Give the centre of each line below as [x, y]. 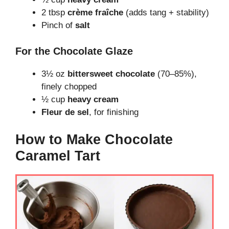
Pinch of [58, 26]
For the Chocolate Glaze [74, 51]
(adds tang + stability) [166, 13]
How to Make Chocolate [94, 140]
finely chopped [69, 86]
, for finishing [114, 112]
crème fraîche [95, 13]
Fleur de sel [65, 112]
